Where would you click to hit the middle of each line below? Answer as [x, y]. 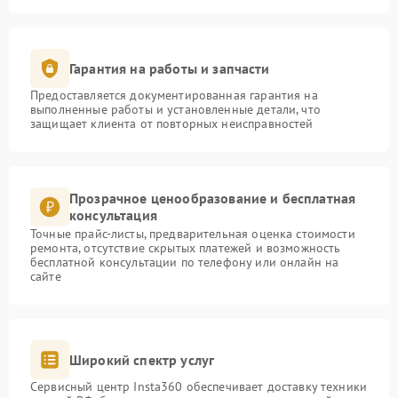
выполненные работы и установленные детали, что [175, 110]
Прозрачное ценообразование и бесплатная [213, 199]
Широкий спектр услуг [142, 359]
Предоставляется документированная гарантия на [174, 96]
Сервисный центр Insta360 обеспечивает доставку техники [199, 387]
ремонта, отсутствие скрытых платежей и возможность [186, 248]
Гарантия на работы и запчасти [170, 68]
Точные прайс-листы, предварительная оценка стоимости [193, 234]
